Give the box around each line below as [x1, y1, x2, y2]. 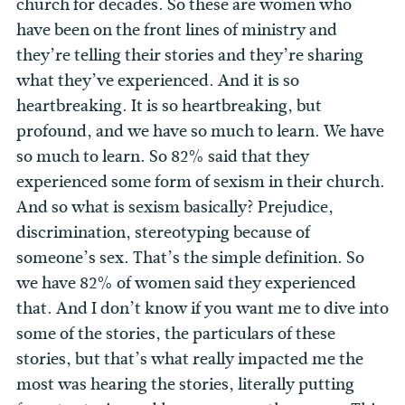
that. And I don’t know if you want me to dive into [16, 297, 389, 321]
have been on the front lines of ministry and [16, 18, 337, 42]
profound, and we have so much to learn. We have [16, 119, 384, 144]
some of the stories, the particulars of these [16, 322, 335, 346]
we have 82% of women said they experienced [16, 271, 356, 296]
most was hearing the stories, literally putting [16, 372, 354, 397]
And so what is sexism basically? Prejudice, [16, 195, 334, 220]
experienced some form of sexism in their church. [16, 170, 385, 194]
